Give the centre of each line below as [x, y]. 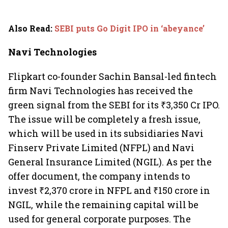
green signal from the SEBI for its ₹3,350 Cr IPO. [114, 105]
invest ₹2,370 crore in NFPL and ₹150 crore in [109, 190]
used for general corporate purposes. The [99, 219]
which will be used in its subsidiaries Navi [106, 133]
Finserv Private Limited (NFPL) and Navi [101, 148]
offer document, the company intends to [99, 176]
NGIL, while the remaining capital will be [103, 205]
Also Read [29, 28]
